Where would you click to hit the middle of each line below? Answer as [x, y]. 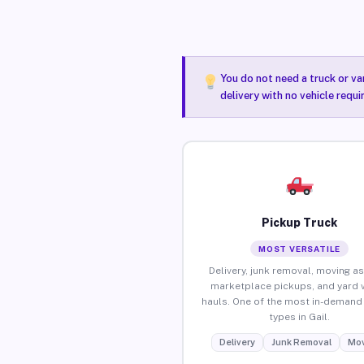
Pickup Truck [300, 222]
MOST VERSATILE [300, 248]
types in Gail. [300, 316]
